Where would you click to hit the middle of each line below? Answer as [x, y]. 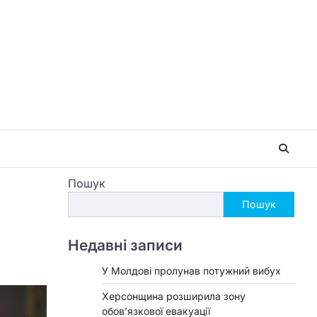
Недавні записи [125, 245]
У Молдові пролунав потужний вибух [191, 270]
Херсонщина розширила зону [174, 296]
